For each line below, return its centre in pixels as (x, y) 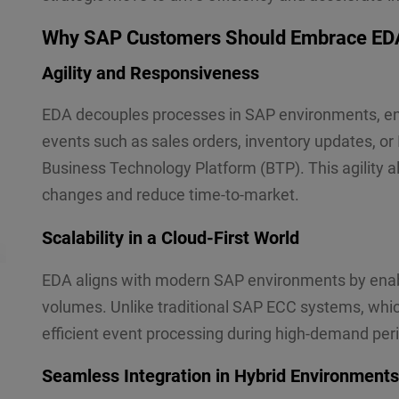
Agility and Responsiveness (150, 73)
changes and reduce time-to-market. (170, 195)
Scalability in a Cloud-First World (170, 237)
